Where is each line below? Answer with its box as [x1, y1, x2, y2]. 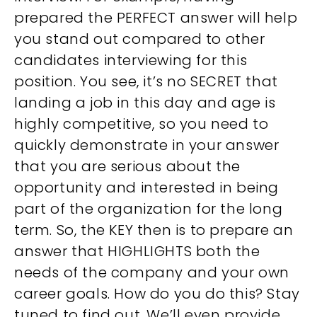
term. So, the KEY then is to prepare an [14, 220, 294, 240]
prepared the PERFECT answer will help [14, 8, 298, 28]
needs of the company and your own [14, 263, 289, 282]
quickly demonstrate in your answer [14, 135, 279, 155]
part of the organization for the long [14, 199, 283, 219]
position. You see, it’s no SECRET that [14, 71, 278, 91]
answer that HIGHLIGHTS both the [14, 241, 260, 261]
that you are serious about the [14, 156, 241, 176]
